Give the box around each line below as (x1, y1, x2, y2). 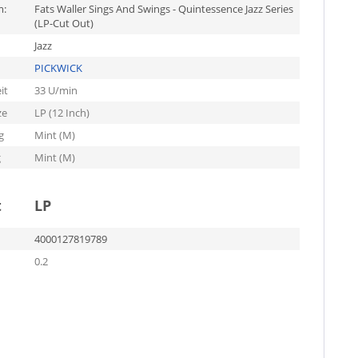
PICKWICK (34, 61, 82, 75)
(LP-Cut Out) (34, 16, 93, 30)
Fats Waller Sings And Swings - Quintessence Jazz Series (34, 2, 293, 16)
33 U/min (34, 83, 78, 97)
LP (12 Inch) (34, 105, 89, 120)
